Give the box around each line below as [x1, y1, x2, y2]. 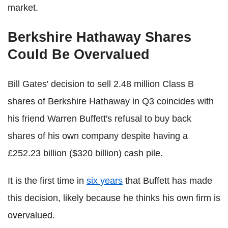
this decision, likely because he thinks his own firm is [8, 193, 220, 204]
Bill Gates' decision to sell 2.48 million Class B [8, 79, 194, 90]
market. [8, 3, 38, 13]
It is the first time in [8, 176, 87, 186]
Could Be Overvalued [8, 47, 150, 63]
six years [87, 176, 123, 186]
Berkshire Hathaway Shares [8, 30, 191, 45]
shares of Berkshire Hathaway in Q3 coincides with [8, 96, 214, 107]
